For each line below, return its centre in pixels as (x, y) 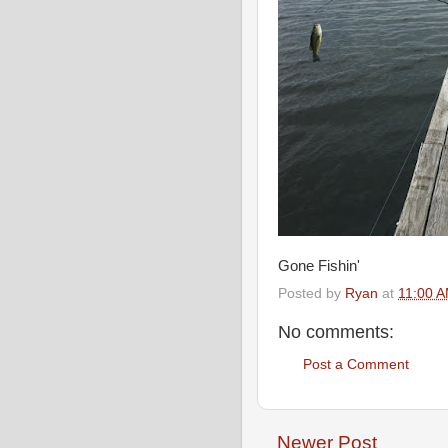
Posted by (311, 293)
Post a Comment (356, 365)
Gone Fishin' (319, 265)
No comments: (336, 331)
